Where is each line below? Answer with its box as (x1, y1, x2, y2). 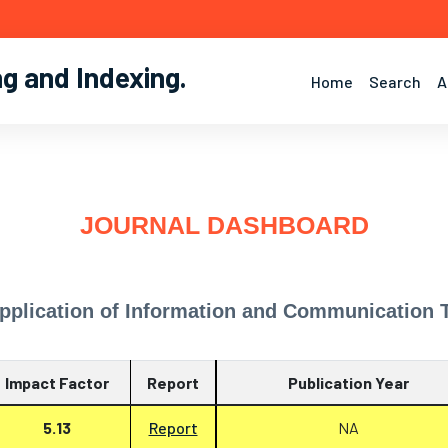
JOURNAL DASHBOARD (79, 211, 369, 239)
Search (369, 71, 421, 91)
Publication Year (288, 373, 409, 392)
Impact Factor (5, 373, 109, 392)
